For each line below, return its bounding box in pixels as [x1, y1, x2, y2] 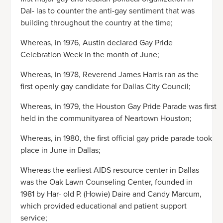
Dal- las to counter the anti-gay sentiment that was [20, 5, 195, 17]
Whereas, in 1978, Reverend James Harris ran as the [20, 69, 199, 81]
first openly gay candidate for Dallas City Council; [20, 81, 191, 93]
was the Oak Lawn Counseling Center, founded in [20, 176, 193, 188]
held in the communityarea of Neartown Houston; [20, 112, 192, 124]
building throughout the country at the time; [20, 17, 173, 29]
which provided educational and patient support [20, 200, 187, 212]
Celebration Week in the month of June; [20, 49, 159, 61]
